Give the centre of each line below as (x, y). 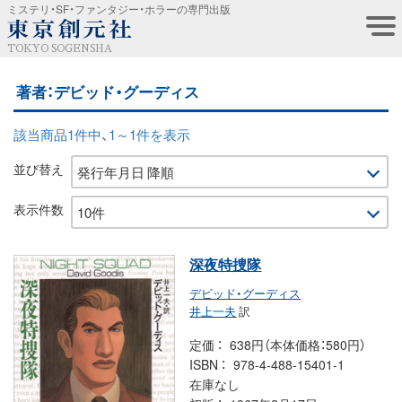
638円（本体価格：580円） (298, 344)
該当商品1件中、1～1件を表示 (102, 134)
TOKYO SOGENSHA (60, 48)
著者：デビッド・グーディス (108, 91)
